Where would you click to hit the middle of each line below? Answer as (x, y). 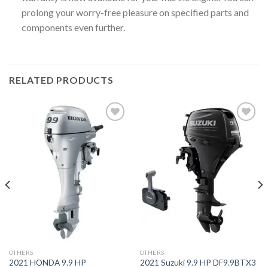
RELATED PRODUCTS (61, 80)
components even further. (73, 27)
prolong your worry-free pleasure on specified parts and (135, 12)
